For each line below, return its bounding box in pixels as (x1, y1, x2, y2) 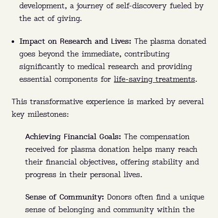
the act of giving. (19, 15, 82, 23)
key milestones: (12, 111, 69, 119)
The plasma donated (131, 38, 206, 46)
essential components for (19, 76, 114, 84)
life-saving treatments (114, 76, 195, 84)
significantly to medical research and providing (19, 63, 192, 71)
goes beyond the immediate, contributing (19, 51, 170, 58)
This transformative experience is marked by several (12, 98, 204, 106)
